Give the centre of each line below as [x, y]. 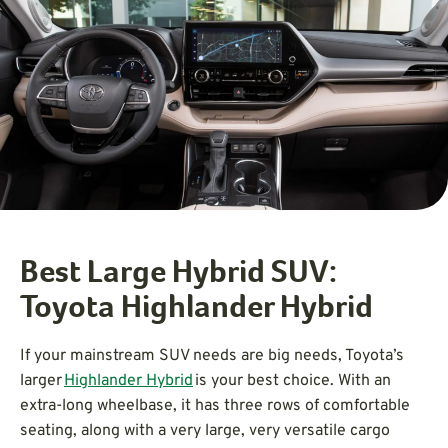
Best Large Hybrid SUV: [178, 274]
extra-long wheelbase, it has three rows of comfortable [215, 405]
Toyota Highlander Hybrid [196, 309]
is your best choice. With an [292, 380]
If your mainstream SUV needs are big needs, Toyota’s [212, 355]
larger [42, 380]
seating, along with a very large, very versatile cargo [205, 430]
